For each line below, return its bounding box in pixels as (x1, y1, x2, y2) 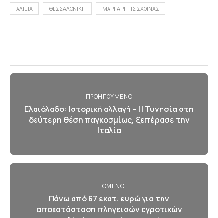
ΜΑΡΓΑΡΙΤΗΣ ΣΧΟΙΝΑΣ (102, 5, 159, 12)
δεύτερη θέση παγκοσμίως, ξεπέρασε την (28, 114, 190, 125)
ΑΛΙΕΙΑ (16, 5, 33, 12)
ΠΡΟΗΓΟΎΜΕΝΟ (85, 92, 133, 101)
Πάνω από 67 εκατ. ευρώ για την (49, 193, 169, 204)
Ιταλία (97, 125, 121, 136)
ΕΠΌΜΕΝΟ (93, 182, 125, 190)
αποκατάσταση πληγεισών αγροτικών (36, 204, 182, 215)
